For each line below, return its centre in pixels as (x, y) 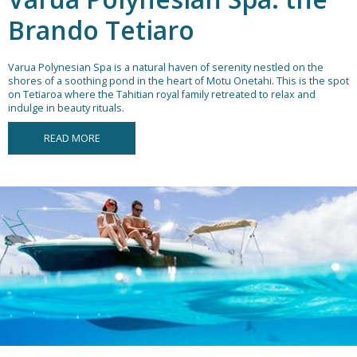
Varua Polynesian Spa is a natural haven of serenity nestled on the (166, 68)
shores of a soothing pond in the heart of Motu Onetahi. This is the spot (178, 81)
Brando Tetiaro (101, 30)
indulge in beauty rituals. (66, 108)
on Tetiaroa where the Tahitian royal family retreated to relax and (162, 95)
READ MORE (72, 139)
